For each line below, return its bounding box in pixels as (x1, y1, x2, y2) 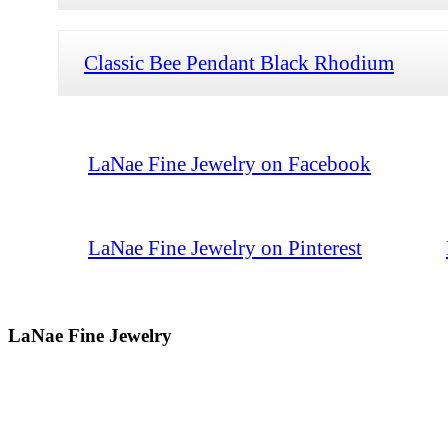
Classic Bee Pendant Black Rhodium (84, 50, 394, 74)
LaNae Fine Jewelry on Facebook (88, 151, 371, 175)
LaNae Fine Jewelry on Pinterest (88, 235, 362, 259)
